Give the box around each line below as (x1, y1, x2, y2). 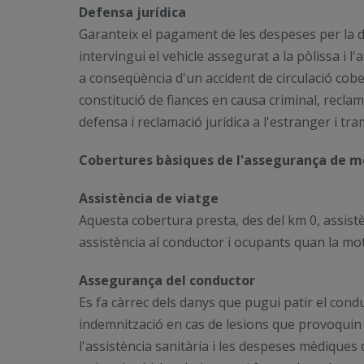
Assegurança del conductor (79, 271, 255, 289)
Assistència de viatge (79, 189, 219, 207)
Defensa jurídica (79, 3, 186, 21)
